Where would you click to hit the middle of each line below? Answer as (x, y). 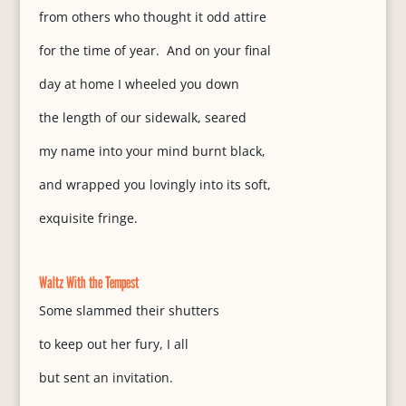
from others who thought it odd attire (152, 17)
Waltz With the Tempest (88, 282)
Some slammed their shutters (129, 310)
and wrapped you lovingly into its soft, (155, 184)
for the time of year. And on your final (155, 50)
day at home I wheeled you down (139, 84)
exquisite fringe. (88, 218)
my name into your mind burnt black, (152, 151)
